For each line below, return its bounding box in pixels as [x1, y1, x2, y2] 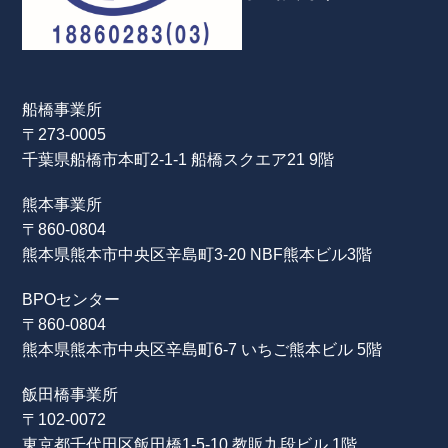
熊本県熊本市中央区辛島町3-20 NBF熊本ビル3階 [22, 245, 373, 264]
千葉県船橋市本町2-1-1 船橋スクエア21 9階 [22, 149, 335, 168]
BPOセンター [22, 290, 121, 309]
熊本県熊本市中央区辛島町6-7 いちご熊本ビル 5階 [22, 340, 383, 359]
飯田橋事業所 [22, 385, 119, 404]
